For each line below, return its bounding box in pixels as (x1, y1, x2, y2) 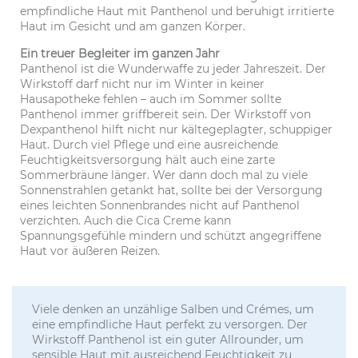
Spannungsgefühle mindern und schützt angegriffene (20, 228, 321, 243)
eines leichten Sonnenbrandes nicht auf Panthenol (20, 197, 300, 213)
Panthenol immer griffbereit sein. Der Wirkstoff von (20, 106, 311, 121)
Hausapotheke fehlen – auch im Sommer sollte (20, 91, 281, 106)
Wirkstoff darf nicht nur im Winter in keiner (20, 76, 265, 91)
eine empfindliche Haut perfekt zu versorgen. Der (32, 316, 308, 332)
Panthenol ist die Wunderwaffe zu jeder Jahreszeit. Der (20, 61, 326, 76)
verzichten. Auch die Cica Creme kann (20, 213, 231, 228)
